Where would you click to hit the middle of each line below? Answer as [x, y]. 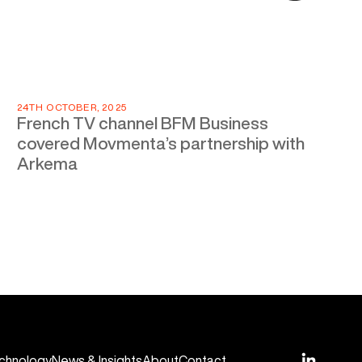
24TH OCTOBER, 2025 [72, 107]
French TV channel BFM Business [143, 123]
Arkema [48, 164]
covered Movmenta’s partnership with [161, 143]
